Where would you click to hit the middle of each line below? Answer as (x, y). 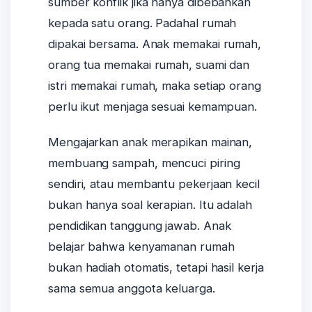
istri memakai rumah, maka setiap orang (155, 86)
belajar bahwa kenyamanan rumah (141, 246)
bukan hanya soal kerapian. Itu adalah (150, 204)
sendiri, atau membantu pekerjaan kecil (154, 184)
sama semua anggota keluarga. (132, 288)
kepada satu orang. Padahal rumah (142, 23)
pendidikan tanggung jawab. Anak (140, 225)
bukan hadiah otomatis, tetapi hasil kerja (156, 267)
